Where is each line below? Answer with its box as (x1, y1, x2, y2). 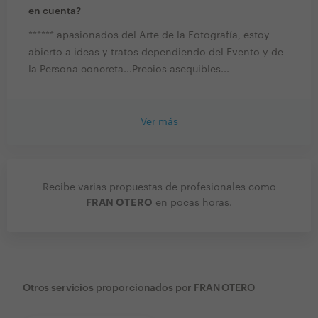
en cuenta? (28, 6, 81, 17)
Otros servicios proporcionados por (23, 283, 192, 294)
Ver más (140, 117, 178, 128)
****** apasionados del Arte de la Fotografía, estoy (28, 31, 270, 41)
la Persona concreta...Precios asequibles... (28, 65, 229, 75)
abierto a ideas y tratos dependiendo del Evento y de (28, 48, 283, 58)
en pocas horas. (153, 198, 232, 209)
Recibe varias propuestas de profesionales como (42, 182, 276, 193)
